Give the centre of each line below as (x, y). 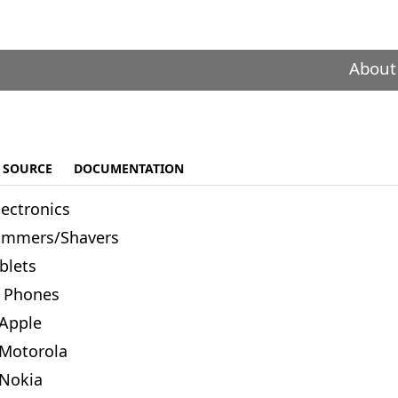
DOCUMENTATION (128, 168)
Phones (31, 295)
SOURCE (27, 168)
